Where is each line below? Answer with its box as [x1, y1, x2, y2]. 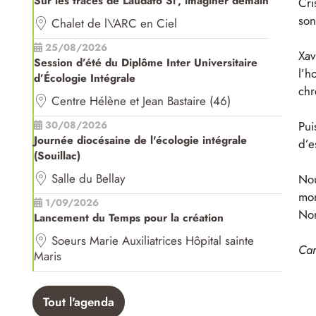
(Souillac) [33, 148, 80, 164]
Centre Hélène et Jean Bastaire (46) [51, 92, 231, 110]
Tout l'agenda [42, 293, 114, 311]
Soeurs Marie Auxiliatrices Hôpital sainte [51, 232, 254, 250]
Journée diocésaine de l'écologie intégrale [33, 133, 247, 149]
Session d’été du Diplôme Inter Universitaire [33, 55, 257, 71]
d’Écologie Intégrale [33, 71, 135, 87]
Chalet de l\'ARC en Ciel [51, 15, 177, 32]
